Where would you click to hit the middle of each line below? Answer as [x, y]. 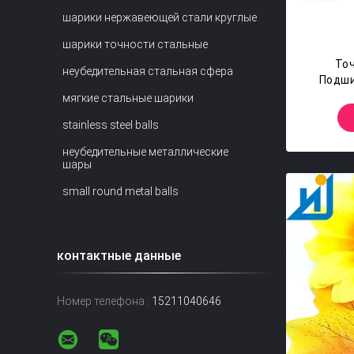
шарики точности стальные [135, 44]
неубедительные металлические [145, 152]
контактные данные [119, 256]
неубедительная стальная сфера [148, 71]
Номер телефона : [103, 301]
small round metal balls [121, 191]
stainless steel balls [111, 125]
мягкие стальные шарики [128, 98]
